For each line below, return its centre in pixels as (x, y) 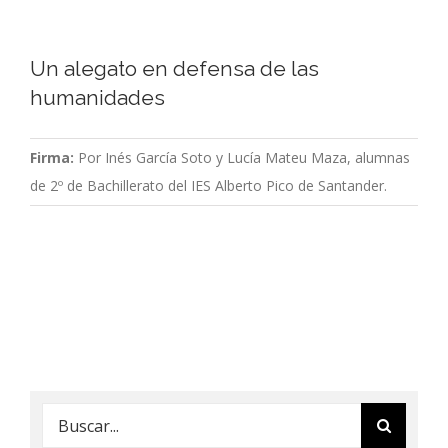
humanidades (97, 98)
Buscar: (65, 417)
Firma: (54, 158)
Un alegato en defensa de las (174, 69)
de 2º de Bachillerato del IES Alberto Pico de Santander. (208, 186)
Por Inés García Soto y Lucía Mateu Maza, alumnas (244, 158)
